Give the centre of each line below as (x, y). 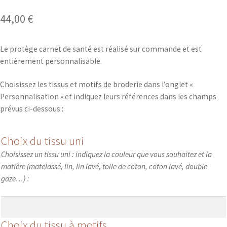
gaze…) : (15, 179)
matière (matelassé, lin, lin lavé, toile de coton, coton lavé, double (104, 167)
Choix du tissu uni (43, 141)
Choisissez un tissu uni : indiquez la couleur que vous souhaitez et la (106, 155)
